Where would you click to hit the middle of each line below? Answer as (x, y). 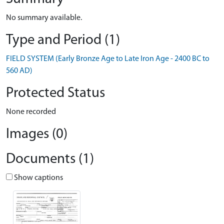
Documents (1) (50, 159)
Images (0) (37, 134)
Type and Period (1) (63, 40)
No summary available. (44, 18)
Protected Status (55, 93)
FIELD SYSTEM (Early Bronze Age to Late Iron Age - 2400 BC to (108, 59)
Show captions (38, 178)
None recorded (31, 112)
